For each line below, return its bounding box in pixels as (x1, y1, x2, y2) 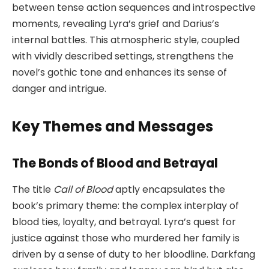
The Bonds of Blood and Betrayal (12, 154, 218, 172)
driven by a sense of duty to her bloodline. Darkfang (12, 247, 255, 262)
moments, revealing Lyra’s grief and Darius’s (12, 16, 219, 31)
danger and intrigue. (12, 81, 106, 95)
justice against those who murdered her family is (12, 231, 240, 246)
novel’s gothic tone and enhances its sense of (12, 65, 227, 79)
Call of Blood (53, 183, 113, 197)
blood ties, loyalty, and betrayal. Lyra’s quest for (12, 215, 236, 229)
